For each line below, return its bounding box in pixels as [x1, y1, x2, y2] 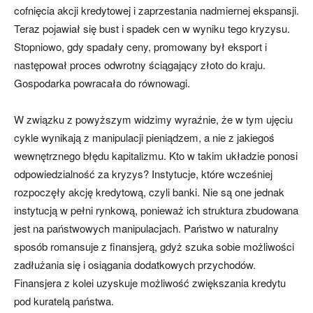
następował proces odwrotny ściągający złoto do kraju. [14, 57, 265, 73]
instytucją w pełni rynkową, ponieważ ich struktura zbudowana [14, 203, 298, 218]
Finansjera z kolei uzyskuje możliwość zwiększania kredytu [14, 275, 286, 291]
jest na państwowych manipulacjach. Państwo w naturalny [14, 221, 279, 236]
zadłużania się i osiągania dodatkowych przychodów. [14, 257, 256, 272]
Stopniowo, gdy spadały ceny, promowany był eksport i [14, 39, 267, 54]
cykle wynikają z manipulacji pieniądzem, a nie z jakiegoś [14, 130, 275, 145]
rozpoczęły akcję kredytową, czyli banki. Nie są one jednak [14, 184, 284, 200]
